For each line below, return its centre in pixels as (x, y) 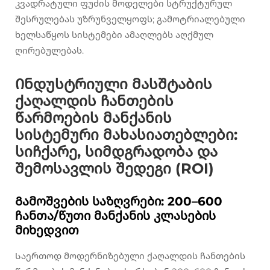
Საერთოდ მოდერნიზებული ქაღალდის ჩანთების (130, 256)
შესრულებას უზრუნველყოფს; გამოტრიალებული (130, 19)
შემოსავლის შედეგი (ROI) (115, 169)
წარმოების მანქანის (93, 118)
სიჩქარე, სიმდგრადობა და (116, 152)
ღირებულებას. (49, 51)
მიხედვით (47, 231)
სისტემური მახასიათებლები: (126, 135)
